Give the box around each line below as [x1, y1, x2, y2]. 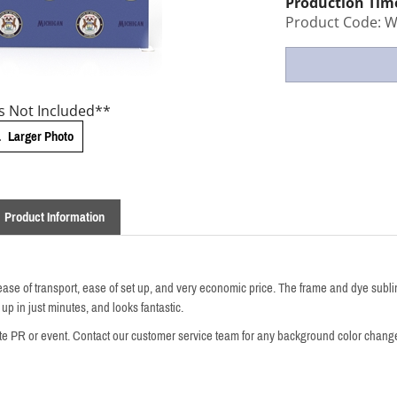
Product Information [4, 204, 105, 230]
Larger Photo [5, 123, 74, 149]
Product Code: [285, 12, 381, 32]
